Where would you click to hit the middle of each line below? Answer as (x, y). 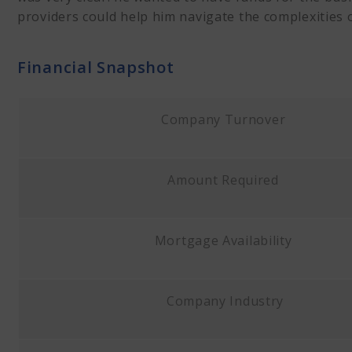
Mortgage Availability (225, 240)
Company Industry (225, 301)
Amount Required (225, 180)
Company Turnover (225, 119)
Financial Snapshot (96, 67)
